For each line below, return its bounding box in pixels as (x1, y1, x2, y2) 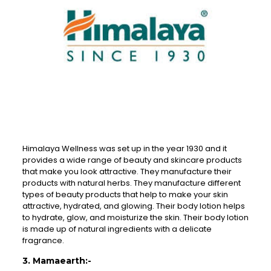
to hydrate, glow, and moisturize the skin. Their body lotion (22, 212, 249, 224)
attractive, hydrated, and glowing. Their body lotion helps (22, 200, 245, 212)
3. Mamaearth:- (22, 255, 91, 267)
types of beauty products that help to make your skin (22, 189, 228, 201)
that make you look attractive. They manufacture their (22, 166, 232, 178)
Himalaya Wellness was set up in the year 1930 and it (22, 143, 227, 155)
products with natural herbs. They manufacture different (22, 177, 241, 189)
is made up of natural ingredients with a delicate (22, 223, 212, 235)
